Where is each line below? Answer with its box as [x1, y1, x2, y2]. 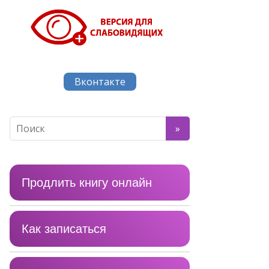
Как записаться [22, 222, 106, 235]
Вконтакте [74, 74, 125, 88]
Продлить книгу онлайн [22, 175, 152, 189]
